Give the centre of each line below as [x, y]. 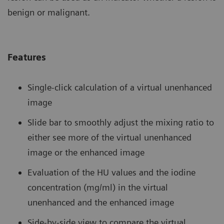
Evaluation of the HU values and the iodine [111, 172]
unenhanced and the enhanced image [101, 202]
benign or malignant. [49, 12]
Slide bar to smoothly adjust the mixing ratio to [121, 122]
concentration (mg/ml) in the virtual [98, 187]
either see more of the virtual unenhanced [109, 137]
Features [27, 57]
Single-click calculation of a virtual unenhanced [120, 87]
